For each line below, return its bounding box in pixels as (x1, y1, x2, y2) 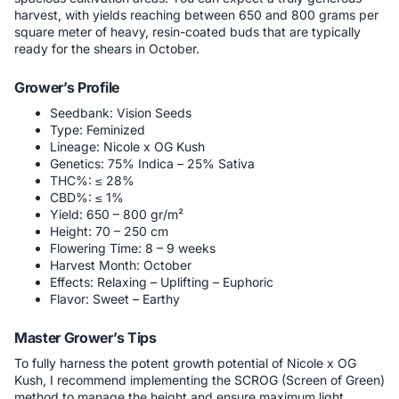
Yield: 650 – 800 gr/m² (50, 207, 183, 223)
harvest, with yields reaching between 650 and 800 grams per (14, 7, 379, 23)
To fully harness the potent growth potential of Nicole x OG (14, 355, 356, 371)
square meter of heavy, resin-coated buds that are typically (14, 24, 361, 40)
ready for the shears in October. (14, 41, 199, 57)
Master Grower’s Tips (14, 329, 157, 347)
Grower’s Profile (14, 78, 119, 97)
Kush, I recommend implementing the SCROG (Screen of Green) (14, 372, 385, 388)
